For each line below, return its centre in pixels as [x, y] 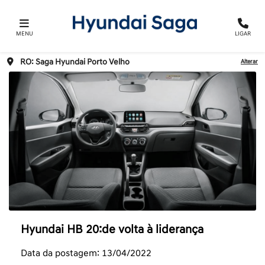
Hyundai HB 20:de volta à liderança [112, 230]
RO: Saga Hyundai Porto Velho [75, 62]
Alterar [249, 62]
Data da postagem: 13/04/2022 [86, 253]
